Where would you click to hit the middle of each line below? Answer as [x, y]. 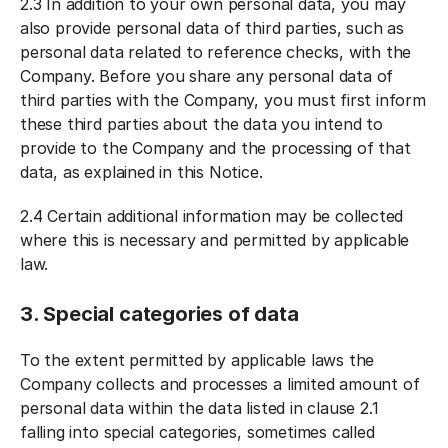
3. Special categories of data [159, 314]
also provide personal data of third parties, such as [212, 28]
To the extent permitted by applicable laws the [197, 360]
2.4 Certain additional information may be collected [212, 216]
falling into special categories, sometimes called [197, 432]
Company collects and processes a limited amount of [220, 384]
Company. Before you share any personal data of [207, 76]
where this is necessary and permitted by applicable [215, 240]
